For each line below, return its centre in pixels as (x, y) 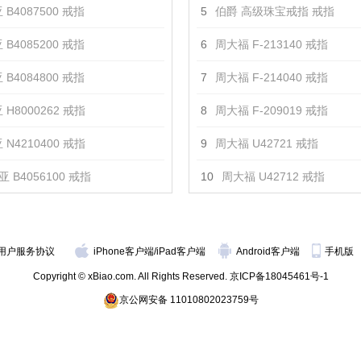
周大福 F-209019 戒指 (272, 110)
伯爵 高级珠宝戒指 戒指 (275, 11)
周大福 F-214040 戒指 (272, 77)
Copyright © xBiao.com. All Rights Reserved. (131, 276)
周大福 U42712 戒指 (273, 176)
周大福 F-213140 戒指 (272, 44)
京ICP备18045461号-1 (279, 276)
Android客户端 (269, 251)
